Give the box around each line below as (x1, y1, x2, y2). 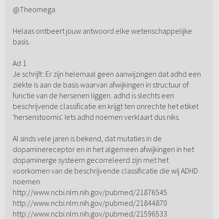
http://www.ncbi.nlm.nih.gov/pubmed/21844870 (12, 198, 167, 208)
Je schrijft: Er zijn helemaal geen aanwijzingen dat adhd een (12, 69, 201, 79)
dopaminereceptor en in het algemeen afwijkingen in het (12, 144, 194, 154)
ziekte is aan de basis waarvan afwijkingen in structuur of (12, 80, 189, 90)
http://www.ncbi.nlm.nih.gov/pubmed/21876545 (12, 187, 167, 197)
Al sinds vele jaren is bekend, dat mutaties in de (12, 133, 162, 144)
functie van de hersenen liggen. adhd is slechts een (12, 90, 174, 101)
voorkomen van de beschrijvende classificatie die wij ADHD (12, 166, 198, 176)
